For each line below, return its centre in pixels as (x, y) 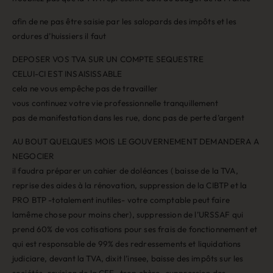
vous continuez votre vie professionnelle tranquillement (115, 103)
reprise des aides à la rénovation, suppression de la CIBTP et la (130, 185)
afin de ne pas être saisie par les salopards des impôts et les (124, 21)
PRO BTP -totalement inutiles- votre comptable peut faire (121, 200)
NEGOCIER (34, 156)
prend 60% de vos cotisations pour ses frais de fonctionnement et (135, 229)
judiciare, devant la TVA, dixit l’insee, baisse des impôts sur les (128, 258)
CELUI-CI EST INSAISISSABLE (67, 74)
